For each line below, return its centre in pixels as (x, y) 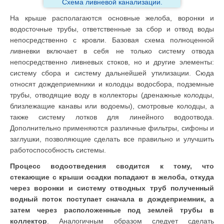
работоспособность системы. (58, 150)
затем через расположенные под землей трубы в (112, 210)
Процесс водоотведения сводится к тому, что (112, 166)
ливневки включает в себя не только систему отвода (112, 51)
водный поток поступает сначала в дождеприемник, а (112, 199)
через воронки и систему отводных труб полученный (112, 188)
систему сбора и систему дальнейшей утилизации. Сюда (112, 73)
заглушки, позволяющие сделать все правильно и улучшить (112, 139)
